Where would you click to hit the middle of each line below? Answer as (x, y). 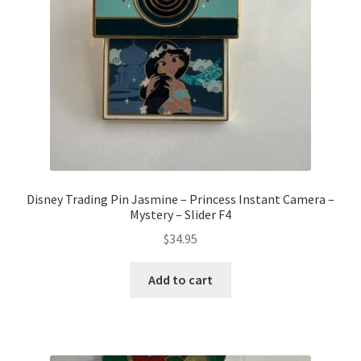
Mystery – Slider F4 (180, 214)
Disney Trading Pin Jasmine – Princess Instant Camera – (180, 199)
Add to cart (180, 280)
